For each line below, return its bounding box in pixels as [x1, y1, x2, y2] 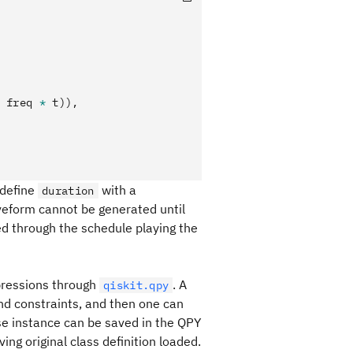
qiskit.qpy [103, 278, 169, 292]
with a [98, 182, 136, 198]
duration [42, 184, 95, 198]
